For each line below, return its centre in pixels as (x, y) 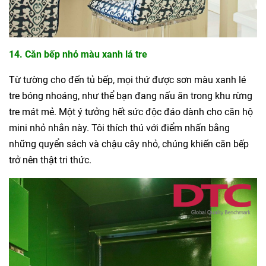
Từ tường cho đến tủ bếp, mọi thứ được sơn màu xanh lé (127, 80)
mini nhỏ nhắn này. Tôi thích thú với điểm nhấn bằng (119, 128)
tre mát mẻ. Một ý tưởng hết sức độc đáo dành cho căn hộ (131, 112)
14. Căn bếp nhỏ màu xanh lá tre (78, 54)
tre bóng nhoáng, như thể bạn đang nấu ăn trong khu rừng (131, 96)
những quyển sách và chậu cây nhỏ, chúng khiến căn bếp (129, 144)
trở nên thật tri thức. (50, 160)
